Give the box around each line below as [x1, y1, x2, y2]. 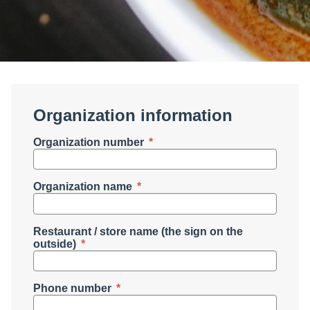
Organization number [33, 136, 147, 148]
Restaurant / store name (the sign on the [33, 225, 243, 237]
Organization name [33, 181, 135, 193]
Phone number [33, 282, 114, 294]
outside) [33, 237, 79, 250]
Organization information [33, 106, 232, 125]
